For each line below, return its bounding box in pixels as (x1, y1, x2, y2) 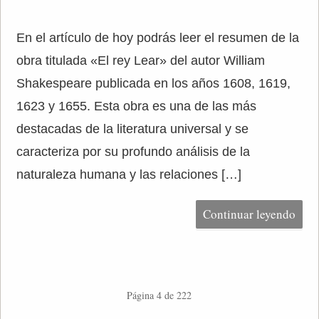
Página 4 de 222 (127, 288, 192, 302)
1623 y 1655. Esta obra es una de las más (16, 99, 256, 113)
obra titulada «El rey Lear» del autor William (16, 53, 265, 68)
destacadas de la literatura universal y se (16, 122, 249, 136)
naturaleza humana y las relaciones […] (16, 167, 241, 182)
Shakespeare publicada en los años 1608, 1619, (16, 76, 291, 90)
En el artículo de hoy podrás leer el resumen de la (16, 31, 299, 45)
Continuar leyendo (203, 206, 296, 222)
